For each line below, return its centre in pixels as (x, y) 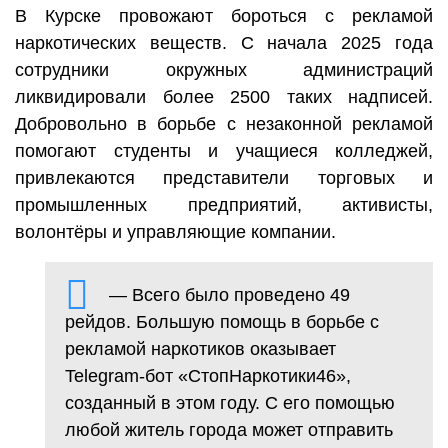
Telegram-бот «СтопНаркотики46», (208, 375)
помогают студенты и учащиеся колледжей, (224, 150)
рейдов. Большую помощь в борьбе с (222, 321)
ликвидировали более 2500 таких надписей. (224, 96)
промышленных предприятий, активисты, (224, 204)
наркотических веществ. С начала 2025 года (224, 42)
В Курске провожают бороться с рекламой (224, 15)
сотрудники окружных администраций (224, 69)
